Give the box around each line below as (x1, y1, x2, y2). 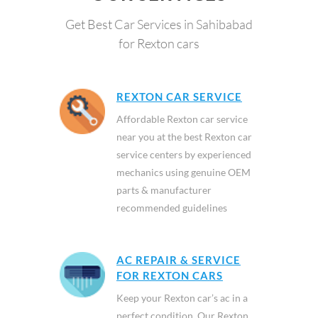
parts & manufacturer (116, 183, 212, 196)
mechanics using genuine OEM (116, 165, 251, 178)
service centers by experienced (116, 148, 251, 160)
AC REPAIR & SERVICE (116, 253, 241, 266)
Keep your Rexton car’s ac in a (116, 291, 248, 304)
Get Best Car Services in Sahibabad (65, 16, 253, 32)
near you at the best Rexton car (116, 130, 252, 143)
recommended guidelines (116, 201, 227, 214)
